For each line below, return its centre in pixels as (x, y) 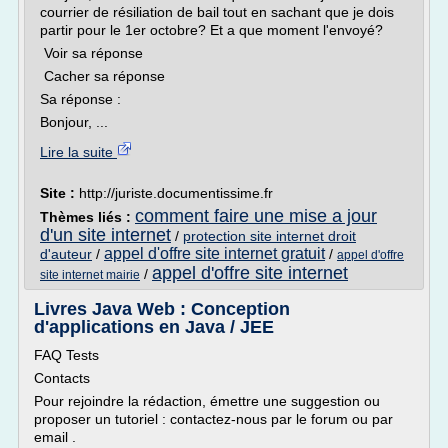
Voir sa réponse (91, 53)
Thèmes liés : (87, 217)
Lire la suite (78, 152)
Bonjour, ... (74, 122)
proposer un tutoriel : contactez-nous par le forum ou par (213, 419)
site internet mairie (90, 275)
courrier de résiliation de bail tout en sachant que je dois (217, 12)
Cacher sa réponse (102, 76)
